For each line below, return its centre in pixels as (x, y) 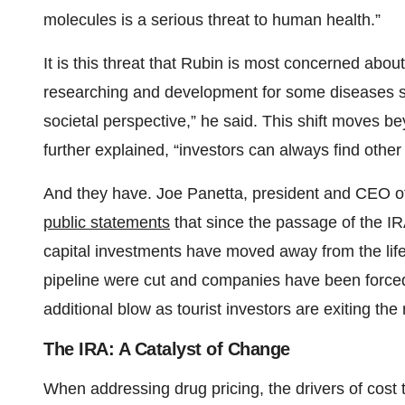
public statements (107, 223)
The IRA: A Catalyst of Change (167, 349)
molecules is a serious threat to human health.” (212, 20)
